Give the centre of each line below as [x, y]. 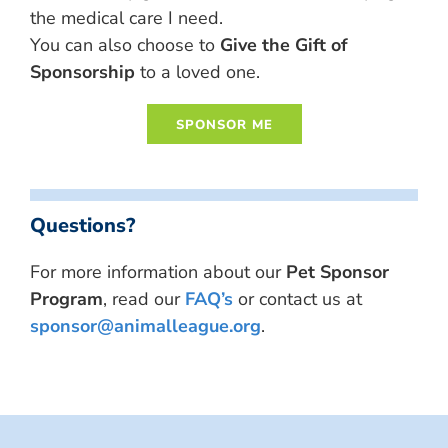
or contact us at [297, 298]
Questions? [82, 225]
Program [66, 298]
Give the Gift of [284, 44]
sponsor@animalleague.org [145, 325]
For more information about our [158, 271]
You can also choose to [125, 44]
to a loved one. [197, 71]
